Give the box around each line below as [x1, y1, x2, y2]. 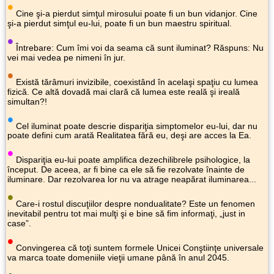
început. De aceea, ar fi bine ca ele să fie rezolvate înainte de [7, 165, 245, 175]
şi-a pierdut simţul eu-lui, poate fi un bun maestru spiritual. [7, 18, 232, 29]
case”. [7, 218, 31, 229]
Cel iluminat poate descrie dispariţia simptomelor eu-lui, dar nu [13, 120, 257, 131]
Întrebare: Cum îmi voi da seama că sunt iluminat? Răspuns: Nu [13, 42, 264, 53]
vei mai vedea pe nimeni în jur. [7, 52, 125, 62]
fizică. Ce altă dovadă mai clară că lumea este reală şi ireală [7, 86, 240, 97]
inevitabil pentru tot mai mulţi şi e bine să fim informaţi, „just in [7, 209, 245, 219]
